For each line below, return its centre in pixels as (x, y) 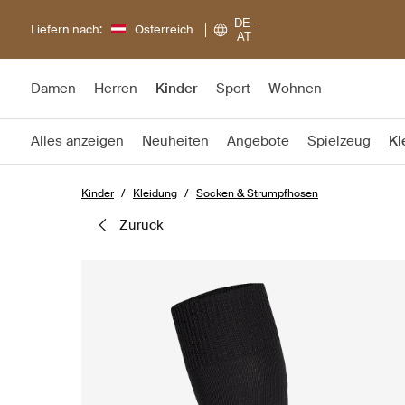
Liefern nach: (66, 29)
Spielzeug (339, 141)
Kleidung (155, 193)
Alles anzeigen (77, 141)
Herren (116, 89)
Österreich (164, 29)
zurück (146, 225)
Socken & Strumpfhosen (257, 193)
